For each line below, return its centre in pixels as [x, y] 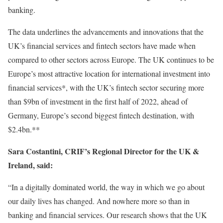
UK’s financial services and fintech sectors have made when [102, 46]
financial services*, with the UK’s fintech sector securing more [106, 87]
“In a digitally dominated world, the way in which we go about [106, 187]
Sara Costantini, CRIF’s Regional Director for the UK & [104, 151]
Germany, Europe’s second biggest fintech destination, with [101, 115]
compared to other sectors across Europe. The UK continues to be [111, 59]
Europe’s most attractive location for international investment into [109, 73]
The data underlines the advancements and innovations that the [106, 32]
